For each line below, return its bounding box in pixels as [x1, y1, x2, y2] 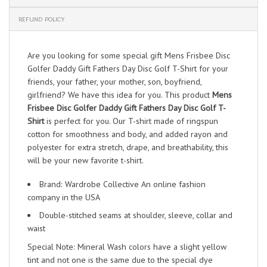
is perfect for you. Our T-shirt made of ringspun [44, 115, 218, 126]
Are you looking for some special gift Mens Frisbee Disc [27, 49, 230, 61]
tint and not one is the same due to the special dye [27, 254, 213, 265]
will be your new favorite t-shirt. [27, 154, 144, 166]
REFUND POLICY [18, 14, 64, 23]
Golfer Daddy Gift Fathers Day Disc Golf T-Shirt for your [27, 63, 228, 74]
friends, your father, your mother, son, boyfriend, [27, 76, 201, 87]
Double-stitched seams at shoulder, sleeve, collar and [39, 210, 233, 221]
